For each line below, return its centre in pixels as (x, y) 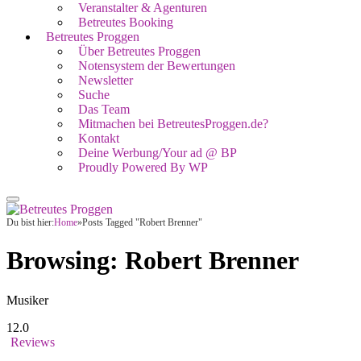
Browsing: (66, 261)
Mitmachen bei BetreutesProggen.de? (173, 124)
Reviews (33, 342)
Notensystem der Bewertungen (157, 66)
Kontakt (99, 138)
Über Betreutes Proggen (139, 51)
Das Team (104, 109)
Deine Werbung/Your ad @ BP (158, 153)
